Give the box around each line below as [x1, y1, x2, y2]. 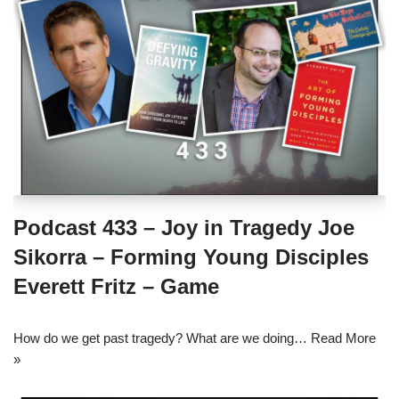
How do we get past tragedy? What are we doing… [13, 330, 311, 346]
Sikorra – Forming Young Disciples [13, 245, 369, 270]
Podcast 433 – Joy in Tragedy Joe [13, 216, 354, 240]
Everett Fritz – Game [13, 274, 219, 299]
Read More [311, 330, 376, 346]
